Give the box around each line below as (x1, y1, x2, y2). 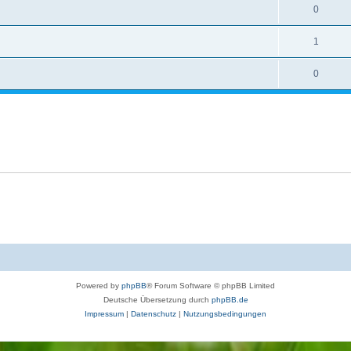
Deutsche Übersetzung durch (103, 295, 212, 304)
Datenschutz (131, 309, 176, 318)
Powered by (76, 280, 121, 290)
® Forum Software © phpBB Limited (147, 280, 275, 290)
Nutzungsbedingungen (183, 309, 266, 318)
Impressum (85, 309, 124, 318)
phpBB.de (211, 295, 248, 304)
